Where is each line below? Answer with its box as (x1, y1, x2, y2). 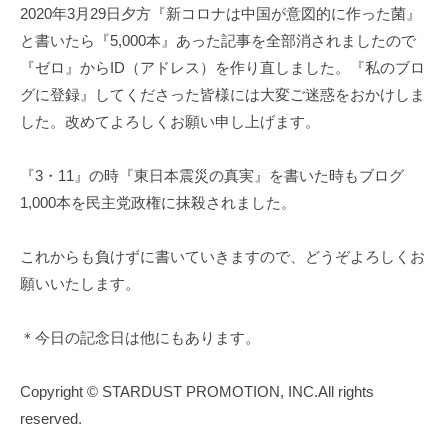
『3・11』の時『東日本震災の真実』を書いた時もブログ (20, 166, 404, 184)
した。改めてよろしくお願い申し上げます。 (20, 112, 320, 130)
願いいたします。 (20, 274, 140, 292)
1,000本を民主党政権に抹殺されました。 (20, 193, 296, 211)
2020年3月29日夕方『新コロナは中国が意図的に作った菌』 (20, 4, 421, 22)
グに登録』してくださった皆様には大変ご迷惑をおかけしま (20, 85, 425, 103)
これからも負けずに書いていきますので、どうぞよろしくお (20, 247, 425, 265)
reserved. (20, 409, 82, 427)
